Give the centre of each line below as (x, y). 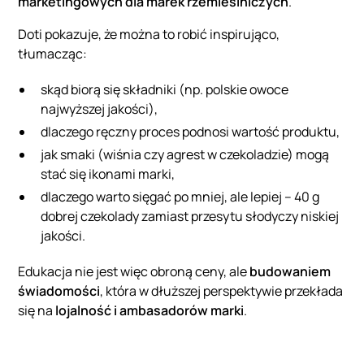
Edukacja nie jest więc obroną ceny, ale (134, 272)
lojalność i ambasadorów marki (149, 311)
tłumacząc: (53, 54)
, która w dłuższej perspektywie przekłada (222, 291)
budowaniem (290, 272)
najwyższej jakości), (100, 109)
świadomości (59, 291)
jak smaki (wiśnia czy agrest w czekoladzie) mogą (185, 155)
